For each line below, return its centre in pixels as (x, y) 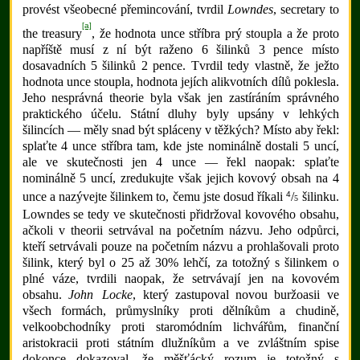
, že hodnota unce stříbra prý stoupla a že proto (215, 33)
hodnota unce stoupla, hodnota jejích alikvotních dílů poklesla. (180, 81)
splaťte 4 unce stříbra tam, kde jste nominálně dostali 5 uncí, (180, 145)
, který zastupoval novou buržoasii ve (236, 295)
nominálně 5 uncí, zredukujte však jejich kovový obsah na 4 (180, 178)
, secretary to (306, 9)
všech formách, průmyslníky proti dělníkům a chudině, (180, 311)
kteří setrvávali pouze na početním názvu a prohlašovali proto (180, 247)
